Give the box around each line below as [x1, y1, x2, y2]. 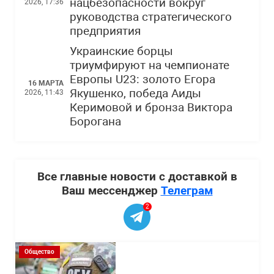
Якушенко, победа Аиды [70, 87, 201, 100]
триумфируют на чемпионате [70, 59, 229, 72]
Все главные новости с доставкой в [37, 169, 237, 183]
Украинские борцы [70, 45, 173, 58]
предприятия [70, 24, 141, 38]
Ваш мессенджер [61, 183, 161, 198]
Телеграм [160, 183, 213, 198]
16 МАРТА [28, 78, 64, 87]
